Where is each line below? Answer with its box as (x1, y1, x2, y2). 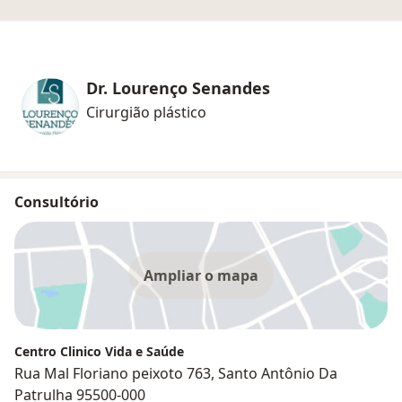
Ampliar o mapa (144, 266, 258, 286)
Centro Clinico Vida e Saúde (14, 343, 184, 361)
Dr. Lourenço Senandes (86, 77, 270, 100)
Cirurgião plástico (86, 102, 206, 123)
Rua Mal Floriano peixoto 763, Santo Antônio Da (14, 363, 337, 384)
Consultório (14, 192, 99, 213)
